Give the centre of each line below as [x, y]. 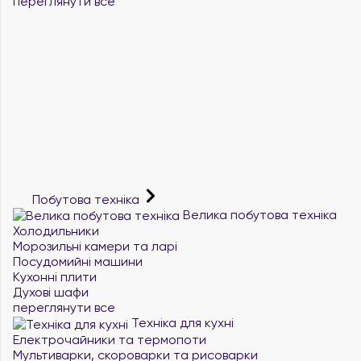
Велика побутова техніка [258, 214]
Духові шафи [51, 292]
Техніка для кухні [181, 323]
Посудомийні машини [78, 261]
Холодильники [56, 231]
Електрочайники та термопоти [110, 339]
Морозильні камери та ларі [95, 246]
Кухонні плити [55, 277]
